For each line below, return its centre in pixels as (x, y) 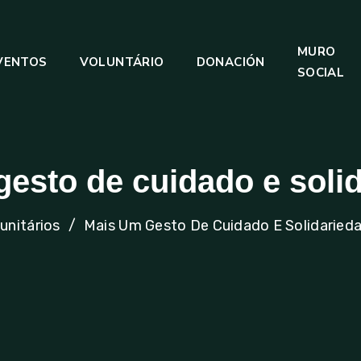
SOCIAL (321, 73)
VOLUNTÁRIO (122, 62)
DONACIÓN (230, 62)
